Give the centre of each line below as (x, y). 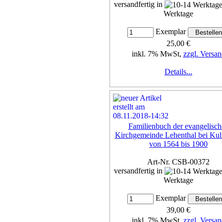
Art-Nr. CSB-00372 (178, 162)
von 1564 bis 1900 (178, 144)
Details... (178, 72)
